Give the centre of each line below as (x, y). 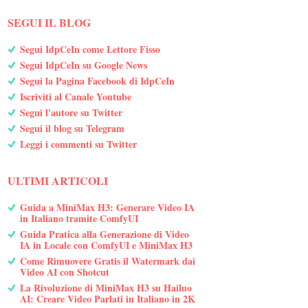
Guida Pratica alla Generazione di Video (104, 234)
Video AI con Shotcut (64, 272)
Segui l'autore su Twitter (71, 112)
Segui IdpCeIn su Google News (83, 65)
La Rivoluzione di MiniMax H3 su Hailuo (106, 287)
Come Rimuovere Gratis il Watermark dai (107, 261)
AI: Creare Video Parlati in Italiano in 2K (107, 298)
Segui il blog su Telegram (72, 128)
